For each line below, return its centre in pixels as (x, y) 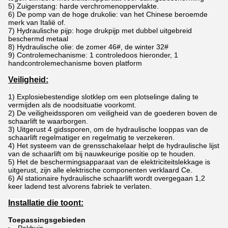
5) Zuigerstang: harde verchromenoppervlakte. (83, 6)
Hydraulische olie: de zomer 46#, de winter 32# (93, 47)
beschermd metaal (38, 39)
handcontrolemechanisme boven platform (75, 63)
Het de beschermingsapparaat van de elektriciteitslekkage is (113, 162)
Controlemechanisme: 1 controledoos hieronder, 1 (97, 55)
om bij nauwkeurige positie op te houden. (128, 154)
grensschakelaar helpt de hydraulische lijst (151, 146)
